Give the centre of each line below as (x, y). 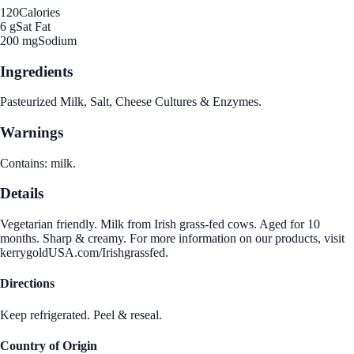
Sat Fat (33, 26)
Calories (40, 12)
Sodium (57, 40)
